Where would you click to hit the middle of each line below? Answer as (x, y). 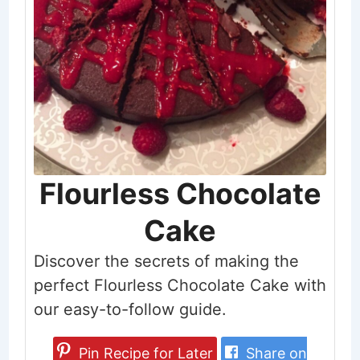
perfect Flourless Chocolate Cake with (180, 285)
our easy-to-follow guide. (130, 309)
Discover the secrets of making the (166, 261)
